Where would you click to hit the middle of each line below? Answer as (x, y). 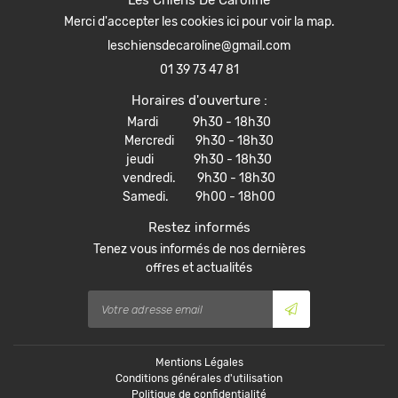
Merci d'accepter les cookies (145, 22)
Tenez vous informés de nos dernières (199, 249)
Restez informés (199, 227)
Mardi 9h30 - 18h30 (199, 122)
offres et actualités (199, 268)
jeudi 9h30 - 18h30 (199, 159)
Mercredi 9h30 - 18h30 (199, 141)
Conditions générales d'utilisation (199, 378)
